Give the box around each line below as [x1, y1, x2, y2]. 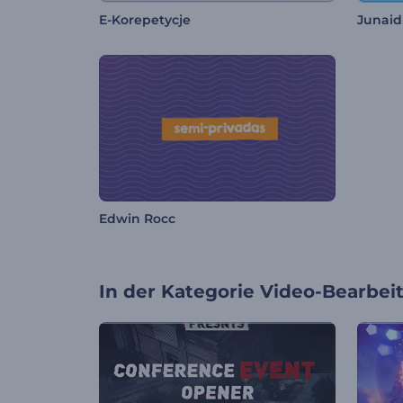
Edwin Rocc [99, 210, 175, 228]
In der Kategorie [99, 281, 255, 303]
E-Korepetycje [99, 12, 191, 29]
